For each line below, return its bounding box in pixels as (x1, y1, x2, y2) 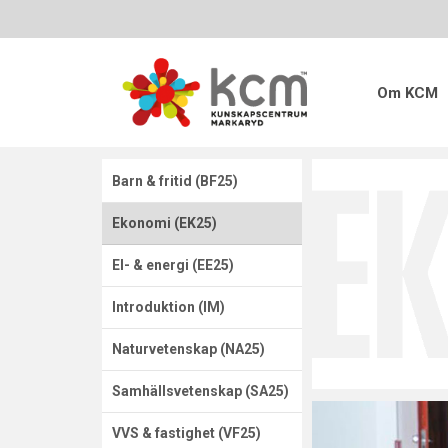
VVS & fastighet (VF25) (112, 425, 261, 442)
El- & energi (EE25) (112, 257, 234, 274)
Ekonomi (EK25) (112, 215, 217, 232)
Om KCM (377, 83, 438, 102)
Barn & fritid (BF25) (112, 173, 238, 190)
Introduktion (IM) (112, 299, 225, 316)
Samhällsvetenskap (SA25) (112, 383, 289, 400)
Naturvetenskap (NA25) (112, 341, 265, 358)
